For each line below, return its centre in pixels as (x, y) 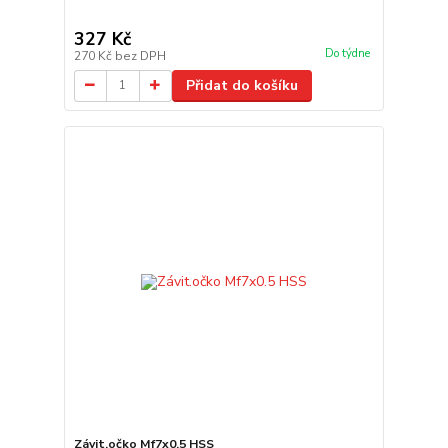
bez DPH (140, 55)
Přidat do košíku (241, 85)
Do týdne (347, 53)
